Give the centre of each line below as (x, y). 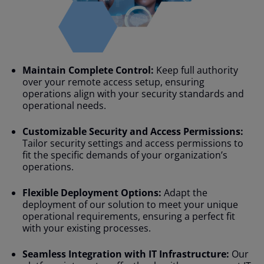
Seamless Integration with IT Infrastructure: (126, 254)
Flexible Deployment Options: (92, 193)
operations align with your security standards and (133, 94)
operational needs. (64, 106)
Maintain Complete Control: (88, 70)
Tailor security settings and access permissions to (133, 143)
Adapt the (184, 193)
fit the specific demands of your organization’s (125, 155)
